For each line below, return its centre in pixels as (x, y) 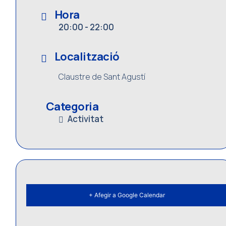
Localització (87, 56)
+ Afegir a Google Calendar (127, 195)
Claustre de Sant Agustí (102, 76)
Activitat (85, 119)
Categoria (72, 106)
